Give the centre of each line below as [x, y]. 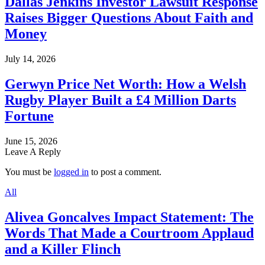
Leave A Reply [33, 151]
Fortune [29, 116]
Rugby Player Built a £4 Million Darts [120, 100]
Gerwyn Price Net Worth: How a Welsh [125, 84]
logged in [71, 172]
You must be [29, 172]
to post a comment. [125, 172]
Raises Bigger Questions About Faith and [129, 18]
